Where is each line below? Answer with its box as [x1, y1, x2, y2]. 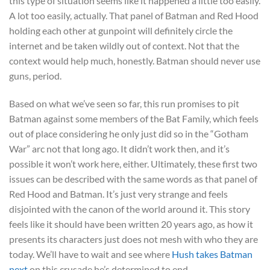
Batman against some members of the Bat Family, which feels [9, 113, 259, 125]
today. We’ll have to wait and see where [9, 248, 172, 260]
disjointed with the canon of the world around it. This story [9, 203, 250, 215]
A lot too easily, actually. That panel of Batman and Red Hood [9, 10, 259, 22]
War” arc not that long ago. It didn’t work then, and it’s [9, 143, 230, 155]
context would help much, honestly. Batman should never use [9, 55, 260, 67]
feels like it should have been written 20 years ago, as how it [9, 218, 253, 230]
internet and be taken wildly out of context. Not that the [9, 40, 239, 52]
